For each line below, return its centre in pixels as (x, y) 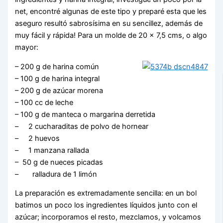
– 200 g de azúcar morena (59, 90)
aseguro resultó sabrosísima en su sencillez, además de (109, 24)
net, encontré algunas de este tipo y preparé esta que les (111, 12)
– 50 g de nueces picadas (59, 162)
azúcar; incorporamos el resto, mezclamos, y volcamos (108, 217)
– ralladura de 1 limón (56, 174)
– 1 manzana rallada (52, 150)
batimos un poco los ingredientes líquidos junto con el (106, 205)
